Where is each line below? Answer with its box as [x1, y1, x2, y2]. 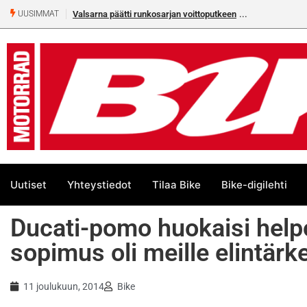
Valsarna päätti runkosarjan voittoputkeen [73, 9, 236, 19]
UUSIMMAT [16, 9, 59, 19]
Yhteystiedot [67, 177, 132, 191]
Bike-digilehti [221, 177, 287, 191]
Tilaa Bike [152, 177, 201, 191]
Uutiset [10, 177, 47, 191]
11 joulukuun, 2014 [23, 281, 104, 293]
